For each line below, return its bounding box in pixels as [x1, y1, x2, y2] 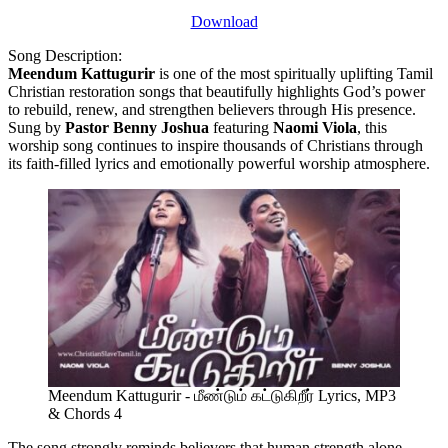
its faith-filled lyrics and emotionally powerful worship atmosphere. [8, 154, 430, 172]
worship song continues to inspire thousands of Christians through [8, 136, 423, 154]
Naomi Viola [273, 118, 357, 136]
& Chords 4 [48, 404, 122, 422]
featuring [209, 118, 273, 136]
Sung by [8, 118, 65, 136]
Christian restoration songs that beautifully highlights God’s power [8, 82, 425, 100]
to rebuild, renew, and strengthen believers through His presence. [8, 100, 416, 118]
